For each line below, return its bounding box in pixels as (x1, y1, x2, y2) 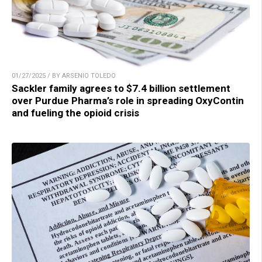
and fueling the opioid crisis (12, 107, 139, 119)
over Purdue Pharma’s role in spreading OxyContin (12, 95, 244, 107)
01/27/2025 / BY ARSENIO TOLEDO (12, 72, 116, 80)
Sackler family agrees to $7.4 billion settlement (12, 82, 230, 95)
